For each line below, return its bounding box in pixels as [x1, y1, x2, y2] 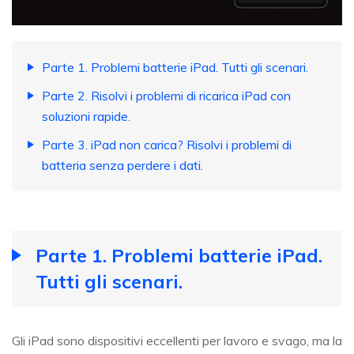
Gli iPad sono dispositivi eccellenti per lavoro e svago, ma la [12, 333, 342, 349]
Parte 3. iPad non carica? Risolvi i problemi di [42, 137, 292, 153]
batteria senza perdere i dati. [42, 157, 203, 174]
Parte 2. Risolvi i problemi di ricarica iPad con [42, 88, 291, 104]
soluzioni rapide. [42, 108, 130, 125]
